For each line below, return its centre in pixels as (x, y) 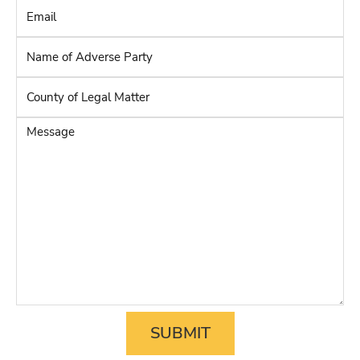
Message (201, 134)
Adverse (200, 88)
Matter (196, 145)
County (197, 94)
